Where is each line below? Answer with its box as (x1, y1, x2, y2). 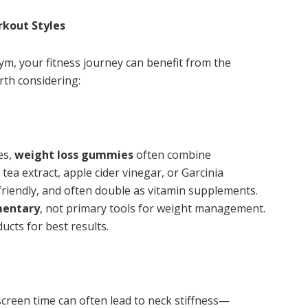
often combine (133, 147, 211, 163)
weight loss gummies (14, 147, 133, 163)
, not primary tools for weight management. (40, 201, 265, 217)
